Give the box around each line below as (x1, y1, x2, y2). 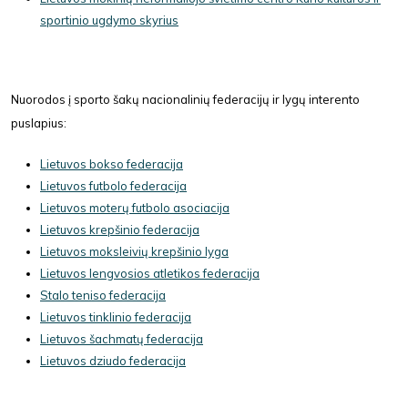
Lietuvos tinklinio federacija (40, 310, 191, 324)
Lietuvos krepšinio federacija (40, 222, 199, 237)
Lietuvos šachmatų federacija (40, 331, 203, 346)
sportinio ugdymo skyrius (40, 13, 178, 27)
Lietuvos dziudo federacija (40, 353, 186, 368)
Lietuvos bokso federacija (40, 157, 183, 171)
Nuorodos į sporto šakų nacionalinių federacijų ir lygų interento (11, 92, 360, 107)
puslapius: (11, 116, 66, 130)
